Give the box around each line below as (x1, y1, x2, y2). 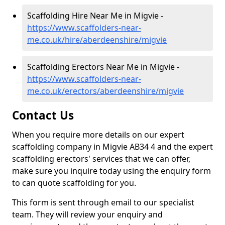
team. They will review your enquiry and (12, 209, 163, 220)
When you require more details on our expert (12, 129, 184, 140)
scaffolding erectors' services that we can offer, (12, 153, 190, 164)
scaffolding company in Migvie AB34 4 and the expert (12, 141, 213, 152)
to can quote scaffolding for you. (12, 177, 136, 188)
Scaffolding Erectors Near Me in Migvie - (27, 61, 179, 72)
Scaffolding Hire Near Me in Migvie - (27, 10, 163, 21)
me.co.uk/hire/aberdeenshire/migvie (27, 34, 167, 45)
